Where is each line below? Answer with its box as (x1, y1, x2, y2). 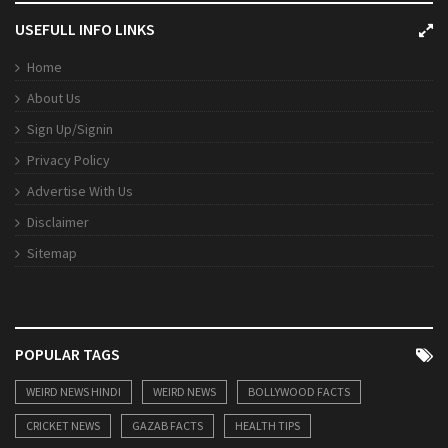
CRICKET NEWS (26, 418, 100, 434)
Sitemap (27, 244, 77, 263)
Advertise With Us (27, 182, 133, 201)
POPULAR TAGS (15, 344, 120, 365)
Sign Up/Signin (27, 120, 113, 139)
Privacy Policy (27, 151, 110, 170)
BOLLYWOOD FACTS (248, 384, 350, 400)
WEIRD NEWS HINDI (26, 384, 121, 400)
